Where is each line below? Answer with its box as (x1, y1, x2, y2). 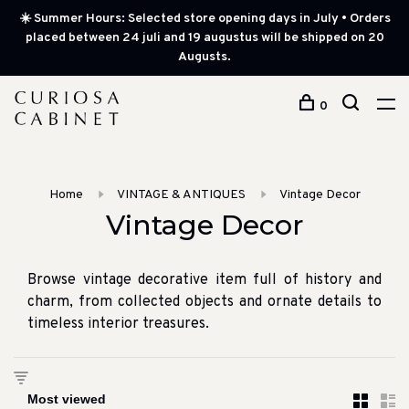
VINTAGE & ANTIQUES (116, 187, 246, 203)
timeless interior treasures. (27, 315, 209, 333)
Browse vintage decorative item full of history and (27, 271, 382, 289)
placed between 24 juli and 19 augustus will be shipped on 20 (25, 30, 384, 46)
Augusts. (178, 49, 231, 65)
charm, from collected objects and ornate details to (27, 293, 382, 311)
